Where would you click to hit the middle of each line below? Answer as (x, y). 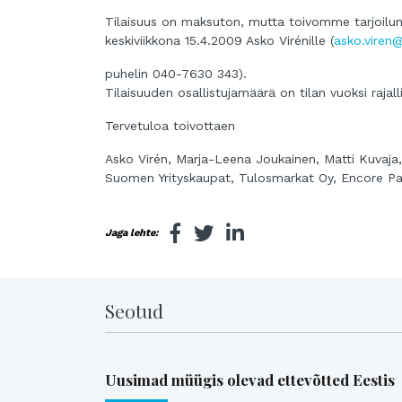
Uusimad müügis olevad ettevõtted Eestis (250, 379)
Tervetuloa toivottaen (170, 126)
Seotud (134, 311)
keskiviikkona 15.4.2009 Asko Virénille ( (219, 41)
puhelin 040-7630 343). (176, 74)
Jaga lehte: (131, 233)
